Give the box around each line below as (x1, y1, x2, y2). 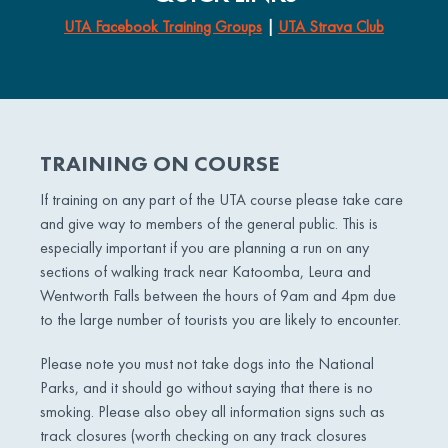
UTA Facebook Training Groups (64, 16, 262, 37)
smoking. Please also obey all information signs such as (40, 401, 385, 422)
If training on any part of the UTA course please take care (40, 189, 403, 210)
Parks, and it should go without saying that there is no (40, 377, 373, 398)
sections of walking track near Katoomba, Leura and (40, 261, 371, 282)
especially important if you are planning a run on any (40, 237, 369, 258)
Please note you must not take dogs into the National (40, 353, 374, 374)
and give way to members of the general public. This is (40, 213, 378, 234)
